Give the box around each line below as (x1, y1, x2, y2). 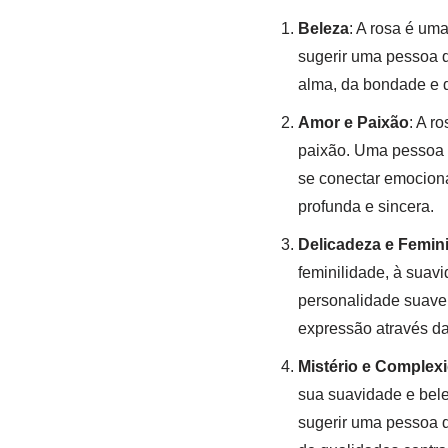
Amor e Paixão (297, 113, 409, 131)
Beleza (297, 19, 349, 37)
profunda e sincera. (297, 197, 434, 215)
